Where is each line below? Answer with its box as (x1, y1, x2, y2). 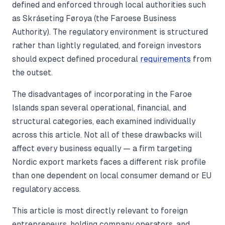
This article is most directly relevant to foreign (12, 206, 188, 215)
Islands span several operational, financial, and (12, 103, 186, 112)
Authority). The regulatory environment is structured (12, 28, 208, 36)
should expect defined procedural (12, 55, 140, 63)
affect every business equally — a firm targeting (12, 144, 192, 153)
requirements (140, 55, 191, 63)
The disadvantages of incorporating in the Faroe (12, 90, 192, 98)
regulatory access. (12, 185, 81, 193)
